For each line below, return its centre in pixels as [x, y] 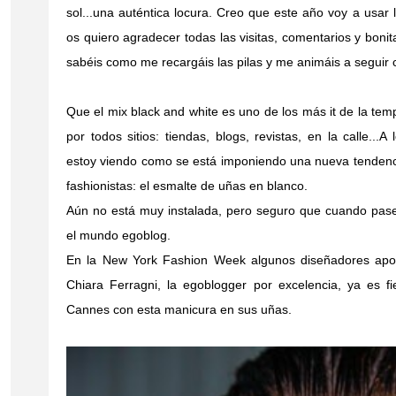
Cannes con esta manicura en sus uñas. [179, 309]
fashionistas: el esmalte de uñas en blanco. [189, 185]
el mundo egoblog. [120, 235]
